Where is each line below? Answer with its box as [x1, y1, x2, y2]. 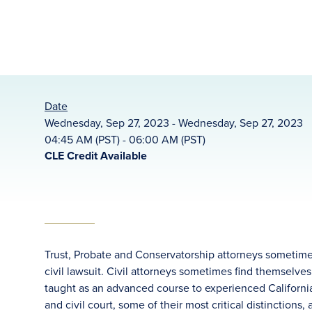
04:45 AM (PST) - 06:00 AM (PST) [45, 132, 205, 147]
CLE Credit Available [45, 148, 147, 164]
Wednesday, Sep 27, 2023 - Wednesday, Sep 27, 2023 [45, 115, 303, 130]
